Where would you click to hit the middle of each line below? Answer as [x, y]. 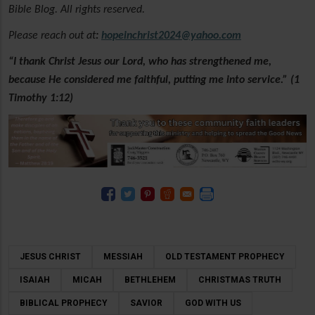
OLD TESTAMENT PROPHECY [225, 256]
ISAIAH [35, 279]
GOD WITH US [213, 303]
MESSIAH [123, 256]
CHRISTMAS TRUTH [240, 279]
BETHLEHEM [150, 279]
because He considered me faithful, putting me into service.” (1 [154, 81]
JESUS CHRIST [50, 256]
